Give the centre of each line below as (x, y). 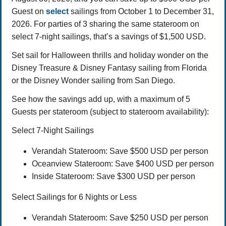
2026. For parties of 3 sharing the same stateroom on (105, 24)
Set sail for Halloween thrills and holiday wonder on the (110, 55)
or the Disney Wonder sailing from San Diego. (93, 81)
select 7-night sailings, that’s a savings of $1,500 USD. (109, 37)
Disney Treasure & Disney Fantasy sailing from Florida (109, 68)
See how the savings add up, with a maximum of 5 (101, 99)
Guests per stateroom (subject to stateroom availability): (110, 112)
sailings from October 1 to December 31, (141, 12)
